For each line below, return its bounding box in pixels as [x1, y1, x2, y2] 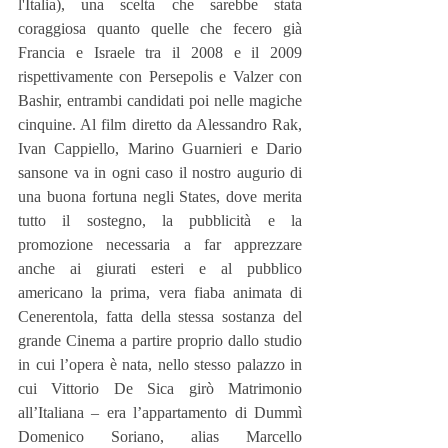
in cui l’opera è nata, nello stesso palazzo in [18, 355, 302, 373]
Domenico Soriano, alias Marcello [18, 427, 302, 445]
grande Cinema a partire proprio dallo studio [18, 331, 302, 349]
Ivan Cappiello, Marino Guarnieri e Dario [18, 139, 302, 157]
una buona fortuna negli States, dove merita [18, 187, 302, 205]
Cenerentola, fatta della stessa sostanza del [18, 307, 302, 325]
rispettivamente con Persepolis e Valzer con [18, 67, 302, 85]
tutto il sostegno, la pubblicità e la [18, 211, 302, 229]
